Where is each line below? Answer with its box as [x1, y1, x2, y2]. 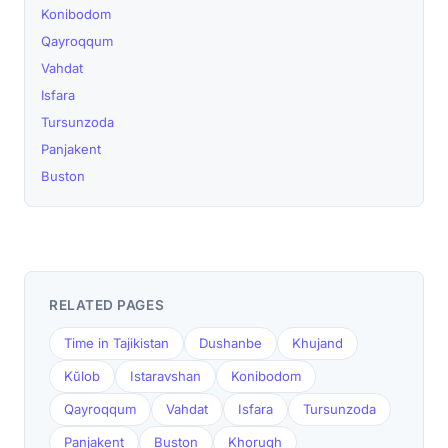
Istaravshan [130, 368, 201, 384]
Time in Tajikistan [64, 335, 169, 351]
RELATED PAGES [49, 297, 165, 313]
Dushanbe [199, 335, 262, 351]
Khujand [292, 335, 343, 351]
